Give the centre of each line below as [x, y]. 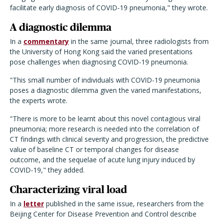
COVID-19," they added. [47, 170]
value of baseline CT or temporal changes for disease [94, 150]
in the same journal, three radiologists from [139, 42]
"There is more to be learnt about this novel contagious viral [105, 119]
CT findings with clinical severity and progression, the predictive [109, 139]
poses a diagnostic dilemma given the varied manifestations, [106, 90]
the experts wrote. [39, 101]
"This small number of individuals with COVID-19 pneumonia [105, 80]
